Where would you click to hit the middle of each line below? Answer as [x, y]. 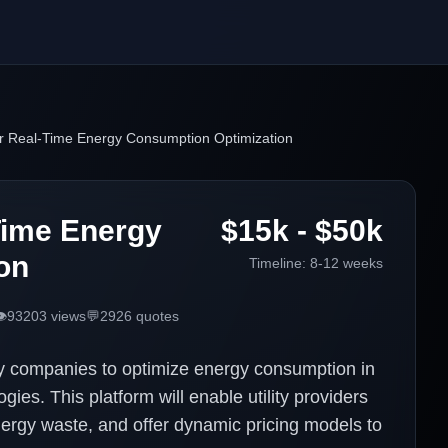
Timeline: [279, 263]
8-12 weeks [346, 263]
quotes [155, 316]
